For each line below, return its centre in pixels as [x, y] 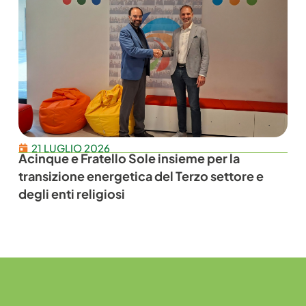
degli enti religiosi [72, 193]
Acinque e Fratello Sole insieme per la [129, 158]
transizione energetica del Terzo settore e [141, 176]
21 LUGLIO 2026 [71, 148]
